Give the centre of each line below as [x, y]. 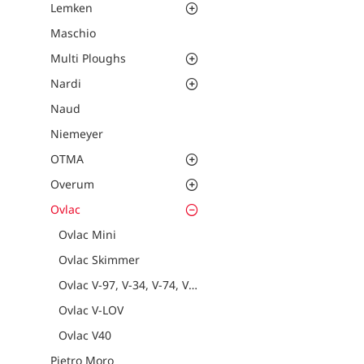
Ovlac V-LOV [91, 310]
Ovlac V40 [85, 335]
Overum [72, 184]
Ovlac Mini [87, 234]
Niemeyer [77, 134]
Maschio [73, 33]
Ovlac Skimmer [99, 260]
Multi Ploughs [88, 58]
